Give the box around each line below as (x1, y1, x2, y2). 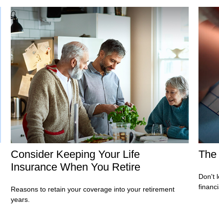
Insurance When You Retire (11, 160, 141, 173)
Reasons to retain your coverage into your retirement (11, 185, 175, 193)
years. (11, 195, 30, 203)
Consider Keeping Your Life (11, 148, 140, 160)
